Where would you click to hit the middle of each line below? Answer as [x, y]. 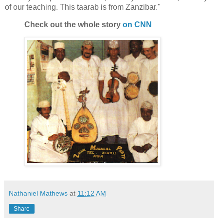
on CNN [137, 24]
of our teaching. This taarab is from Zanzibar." [83, 7]
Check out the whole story [73, 24]
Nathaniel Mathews [38, 193]
